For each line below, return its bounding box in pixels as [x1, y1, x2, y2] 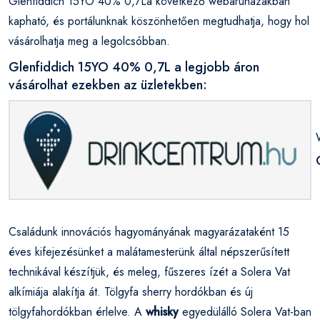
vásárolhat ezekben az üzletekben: [9, 75, 207, 94]
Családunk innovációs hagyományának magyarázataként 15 [9, 223, 289, 240]
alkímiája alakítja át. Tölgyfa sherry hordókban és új [9, 283, 253, 300]
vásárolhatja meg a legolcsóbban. [9, 32, 170, 49]
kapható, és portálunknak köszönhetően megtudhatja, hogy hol [9, 12, 309, 29]
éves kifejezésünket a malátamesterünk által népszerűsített [9, 243, 289, 260]
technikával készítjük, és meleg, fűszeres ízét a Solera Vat [9, 263, 290, 280]
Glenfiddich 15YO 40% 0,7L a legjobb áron [9, 57, 259, 76]
